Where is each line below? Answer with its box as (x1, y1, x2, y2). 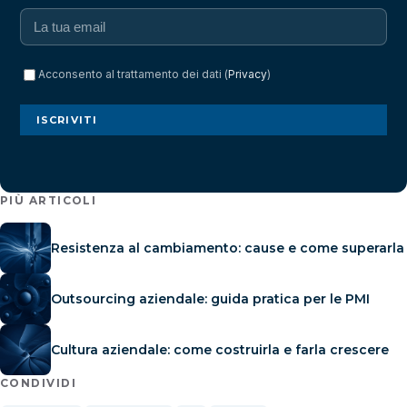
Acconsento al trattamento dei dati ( (38, 66, 228, 81)
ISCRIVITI (36, 113, 97, 126)
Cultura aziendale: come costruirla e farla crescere (51, 341, 389, 358)
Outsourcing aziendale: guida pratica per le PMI (51, 290, 370, 307)
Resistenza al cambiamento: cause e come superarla (51, 239, 404, 256)
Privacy (228, 66, 267, 81)
